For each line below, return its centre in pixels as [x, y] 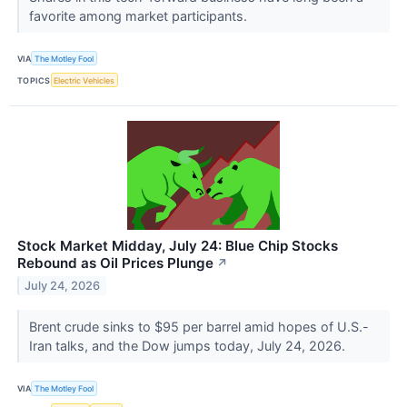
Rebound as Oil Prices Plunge [115, 263]
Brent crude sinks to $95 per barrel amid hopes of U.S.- [199, 327]
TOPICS [34, 80]
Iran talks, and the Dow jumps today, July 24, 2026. [189, 346]
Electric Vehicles [84, 80]
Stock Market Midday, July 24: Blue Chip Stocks [178, 246]
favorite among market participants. [139, 16]
